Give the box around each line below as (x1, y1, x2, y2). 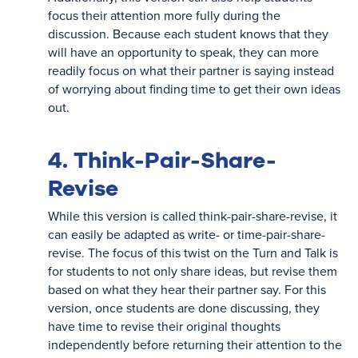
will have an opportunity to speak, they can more (48, 43, 319, 61)
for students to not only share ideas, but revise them (48, 262, 337, 280)
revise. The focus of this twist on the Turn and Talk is (48, 244, 338, 261)
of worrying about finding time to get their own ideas (48, 80, 340, 97)
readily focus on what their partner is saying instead (48, 62, 334, 79)
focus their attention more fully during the (48, 6, 280, 24)
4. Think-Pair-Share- (48, 145, 276, 176)
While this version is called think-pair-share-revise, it (48, 207, 337, 225)
